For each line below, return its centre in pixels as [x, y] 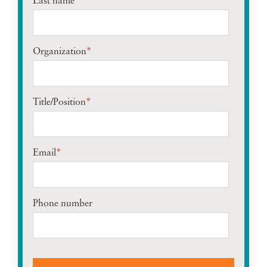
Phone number [63, 204]
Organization [60, 52]
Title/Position [59, 103]
